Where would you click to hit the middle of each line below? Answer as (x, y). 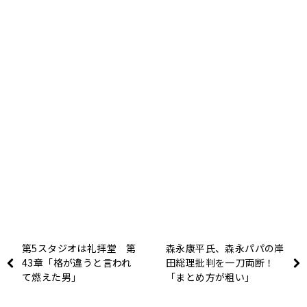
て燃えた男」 (52, 277)
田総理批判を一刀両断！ (220, 262)
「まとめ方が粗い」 (210, 277)
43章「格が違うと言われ (77, 262)
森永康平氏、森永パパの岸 (225, 248)
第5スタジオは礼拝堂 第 (79, 248)
